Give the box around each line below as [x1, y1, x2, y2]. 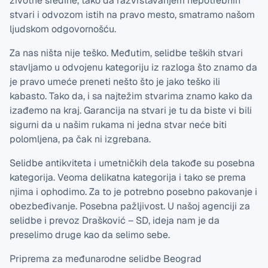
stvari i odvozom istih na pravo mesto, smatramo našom [10, 8, 255, 21]
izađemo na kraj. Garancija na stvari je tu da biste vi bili [10, 104, 252, 117]
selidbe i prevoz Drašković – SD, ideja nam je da [10, 214, 220, 227]
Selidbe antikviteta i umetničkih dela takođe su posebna [10, 157, 255, 169]
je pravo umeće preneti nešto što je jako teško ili [10, 75, 220, 88]
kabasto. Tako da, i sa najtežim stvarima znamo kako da [10, 90, 252, 102]
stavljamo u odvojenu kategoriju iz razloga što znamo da [10, 61, 257, 74]
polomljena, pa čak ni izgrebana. [10, 133, 151, 145]
